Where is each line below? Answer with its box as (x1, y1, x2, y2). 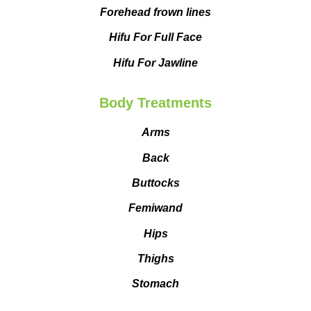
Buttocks (131, 176, 180, 189)
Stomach (132, 278, 179, 290)
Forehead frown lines (100, 6, 211, 18)
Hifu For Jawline (113, 56, 198, 69)
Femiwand (128, 202, 183, 215)
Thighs (137, 253, 174, 265)
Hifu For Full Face (109, 31, 202, 44)
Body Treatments (99, 95, 212, 111)
